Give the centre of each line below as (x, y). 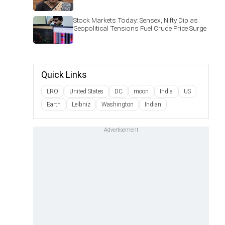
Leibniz (81, 104)
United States (86, 91)
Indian (153, 104)
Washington (118, 104)
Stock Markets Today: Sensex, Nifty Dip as (136, 20)
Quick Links (64, 75)
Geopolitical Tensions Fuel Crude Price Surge (140, 28)
